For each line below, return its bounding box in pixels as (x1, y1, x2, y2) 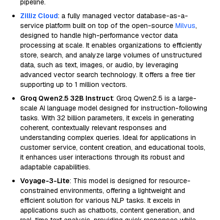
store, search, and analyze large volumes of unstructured (20, 51, 202, 59)
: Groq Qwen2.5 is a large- (113, 94, 196, 103)
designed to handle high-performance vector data (20, 31, 178, 40)
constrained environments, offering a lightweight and (20, 186, 185, 195)
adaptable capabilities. (20, 163, 90, 171)
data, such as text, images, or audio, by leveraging (20, 60, 178, 69)
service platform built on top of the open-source (20, 21, 175, 30)
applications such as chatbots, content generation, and (20, 206, 194, 215)
